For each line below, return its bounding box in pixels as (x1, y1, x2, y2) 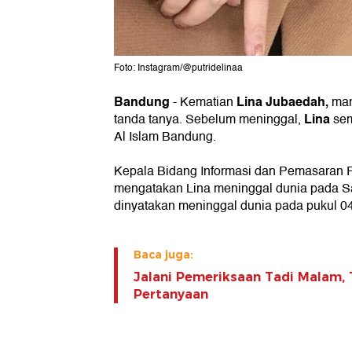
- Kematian (170, 92, 236, 113)
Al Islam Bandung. (114, 126, 216, 148)
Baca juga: (134, 247, 193, 262)
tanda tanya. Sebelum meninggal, (114, 109, 304, 130)
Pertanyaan (134, 287, 208, 302)
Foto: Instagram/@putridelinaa (114, 60, 243, 76)
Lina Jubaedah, (236, 91, 332, 113)
